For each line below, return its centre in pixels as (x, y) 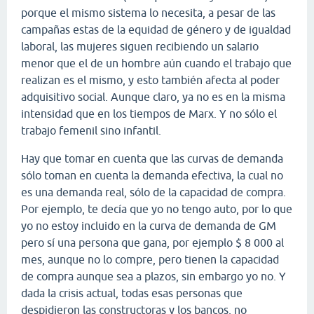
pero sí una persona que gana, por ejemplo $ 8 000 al (152, 242)
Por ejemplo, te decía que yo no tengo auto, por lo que (157, 209)
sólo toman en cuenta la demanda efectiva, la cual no (152, 175)
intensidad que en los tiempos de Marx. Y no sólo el (149, 113)
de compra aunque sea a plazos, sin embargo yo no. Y (153, 276)
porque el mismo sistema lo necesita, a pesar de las (148, 12)
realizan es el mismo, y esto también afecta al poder (150, 80)
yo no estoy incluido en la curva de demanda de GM (149, 225)
